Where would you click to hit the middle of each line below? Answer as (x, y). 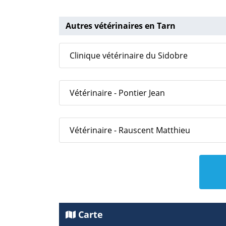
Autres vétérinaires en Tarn (121, 25)
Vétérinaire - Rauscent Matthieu (130, 130)
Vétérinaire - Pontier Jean (117, 93)
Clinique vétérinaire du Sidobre (129, 55)
